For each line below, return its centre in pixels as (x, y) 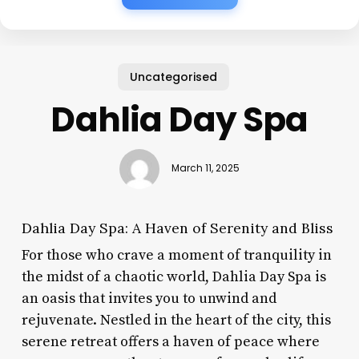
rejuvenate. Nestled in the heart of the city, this (176, 320)
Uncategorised (173, 77)
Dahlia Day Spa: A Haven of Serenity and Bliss (177, 228)
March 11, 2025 (205, 169)
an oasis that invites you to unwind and (149, 298)
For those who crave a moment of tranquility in (176, 255)
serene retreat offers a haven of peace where (170, 341)
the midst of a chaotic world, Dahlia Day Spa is (173, 276)
